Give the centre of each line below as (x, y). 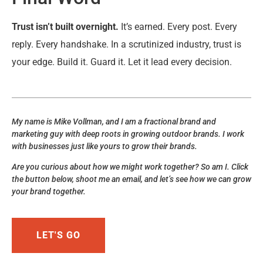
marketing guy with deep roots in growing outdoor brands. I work (128, 134)
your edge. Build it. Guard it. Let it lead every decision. (122, 62)
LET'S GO (58, 235)
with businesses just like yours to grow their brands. (104, 146)
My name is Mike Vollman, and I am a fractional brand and (114, 121)
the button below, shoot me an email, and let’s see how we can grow (131, 179)
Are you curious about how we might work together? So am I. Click (130, 166)
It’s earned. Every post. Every (178, 27)
